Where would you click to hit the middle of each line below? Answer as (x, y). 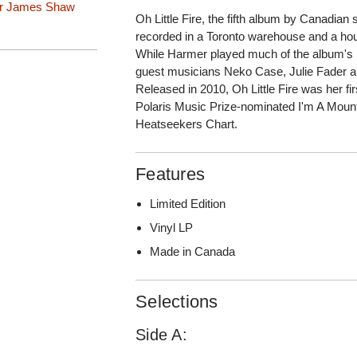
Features (171, 174)
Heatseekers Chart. (187, 124)
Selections (177, 301)
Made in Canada (193, 251)
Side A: (161, 334)
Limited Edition (188, 203)
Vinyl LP (172, 227)
